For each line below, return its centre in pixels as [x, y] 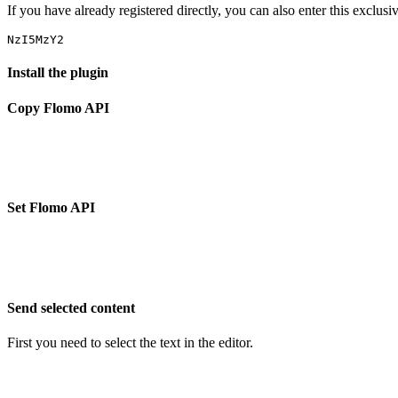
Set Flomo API [51, 208]
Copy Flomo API [58, 107]
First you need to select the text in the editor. [130, 343]
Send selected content [71, 307]
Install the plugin [58, 73]
